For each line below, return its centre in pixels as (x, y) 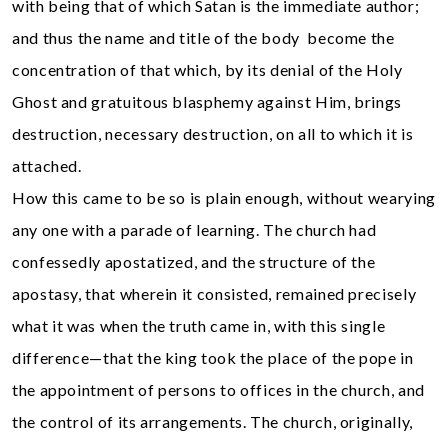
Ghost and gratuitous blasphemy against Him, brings (207, 101)
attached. (47, 165)
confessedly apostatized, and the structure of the (194, 261)
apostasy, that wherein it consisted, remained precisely (214, 293)
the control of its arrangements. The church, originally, (212, 421)
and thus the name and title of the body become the (203, 37)
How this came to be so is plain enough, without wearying (224, 197)
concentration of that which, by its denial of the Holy (207, 69)
